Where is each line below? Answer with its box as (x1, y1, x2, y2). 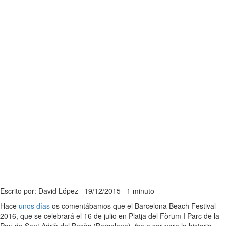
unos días (19, 201, 50, 211)
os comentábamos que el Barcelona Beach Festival (50, 201, 216, 211)
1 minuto (127, 186, 154, 196)
